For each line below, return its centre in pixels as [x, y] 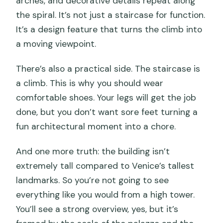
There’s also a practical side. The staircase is [108, 68]
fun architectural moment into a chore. [96, 126]
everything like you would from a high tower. [106, 194]
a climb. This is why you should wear [90, 83]
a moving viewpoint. [56, 44]
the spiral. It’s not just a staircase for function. [111, 15]
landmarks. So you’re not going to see [93, 180]
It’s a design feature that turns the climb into [109, 29]
